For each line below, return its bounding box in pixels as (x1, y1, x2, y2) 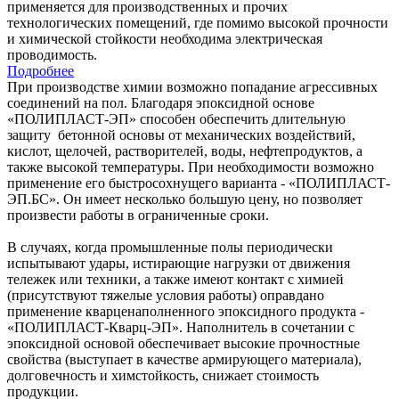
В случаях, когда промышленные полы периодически (7, 239, 333, 255)
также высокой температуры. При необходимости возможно (7, 159, 374, 175)
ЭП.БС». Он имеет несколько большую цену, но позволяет (7, 191, 362, 207)
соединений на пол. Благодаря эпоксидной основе (7, 94, 318, 110)
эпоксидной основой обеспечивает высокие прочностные (7, 335, 360, 351)
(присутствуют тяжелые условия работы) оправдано (7, 287, 324, 303)
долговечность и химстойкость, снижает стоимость (7, 367, 319, 383)
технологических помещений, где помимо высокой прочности (7, 14, 388, 30)
